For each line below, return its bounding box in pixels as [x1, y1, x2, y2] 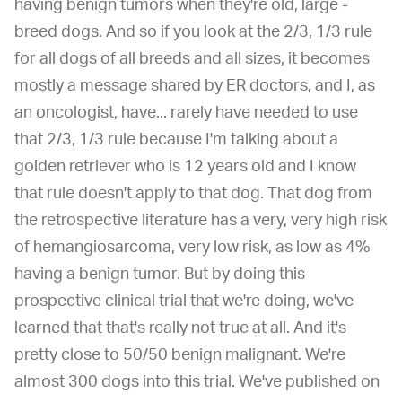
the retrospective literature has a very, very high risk [14, 212, 387, 229]
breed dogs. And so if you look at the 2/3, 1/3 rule [14, 23, 372, 40]
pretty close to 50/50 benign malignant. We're [14, 346, 345, 363]
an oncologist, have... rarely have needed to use [14, 104, 358, 121]
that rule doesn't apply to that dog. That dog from [14, 185, 372, 202]
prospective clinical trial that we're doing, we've [14, 293, 354, 310]
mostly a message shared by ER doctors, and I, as [14, 77, 375, 94]
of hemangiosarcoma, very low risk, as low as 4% [14, 239, 371, 256]
